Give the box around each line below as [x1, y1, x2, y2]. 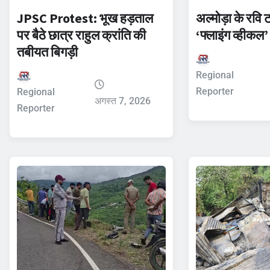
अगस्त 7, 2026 [94, 95, 151, 107]
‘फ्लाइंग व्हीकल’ [196, 26, 269, 43]
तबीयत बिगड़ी [17, 43, 78, 60]
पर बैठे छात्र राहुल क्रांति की [17, 26, 146, 43]
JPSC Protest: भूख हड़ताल [17, 9, 153, 27]
